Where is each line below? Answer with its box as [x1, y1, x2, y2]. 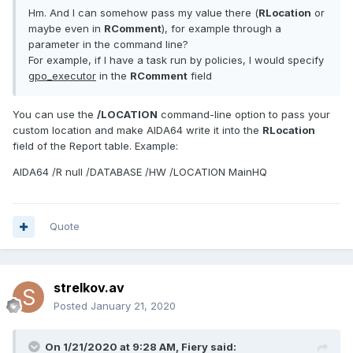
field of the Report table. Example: [13, 139, 178, 153]
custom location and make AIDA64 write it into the [13, 124, 262, 137]
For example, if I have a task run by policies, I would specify [28, 54, 324, 67]
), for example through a [162, 22, 281, 35]
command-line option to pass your [158, 108, 330, 121]
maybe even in [28, 22, 104, 35]
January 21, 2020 [91, 299, 176, 313]
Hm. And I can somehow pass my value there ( [28, 6, 258, 20]
